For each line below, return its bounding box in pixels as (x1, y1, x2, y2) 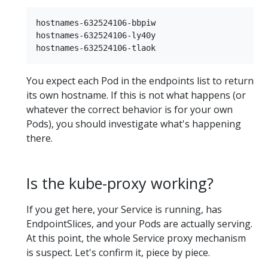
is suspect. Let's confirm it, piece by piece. (26, 245, 210, 259)
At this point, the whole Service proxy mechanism (26, 231, 246, 245)
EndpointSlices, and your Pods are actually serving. (26, 217, 252, 230)
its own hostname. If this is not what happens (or (26, 89, 246, 102)
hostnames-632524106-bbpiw (36, 18, 156, 28)
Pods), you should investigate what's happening (26, 117, 241, 131)
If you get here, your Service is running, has (26, 202, 222, 216)
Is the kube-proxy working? (26, 173, 214, 194)
